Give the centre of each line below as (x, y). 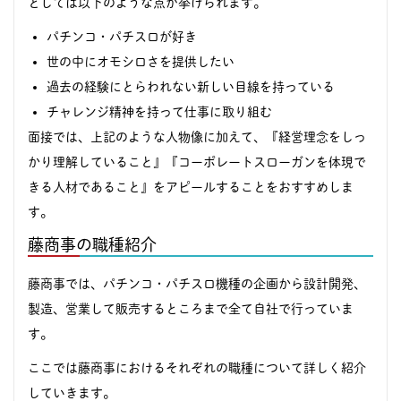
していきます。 (72, 392)
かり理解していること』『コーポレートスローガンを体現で (197, 162)
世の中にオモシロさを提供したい (141, 61)
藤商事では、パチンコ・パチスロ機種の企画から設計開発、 (197, 283)
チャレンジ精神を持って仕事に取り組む (159, 111)
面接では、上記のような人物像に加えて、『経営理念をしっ (197, 137)
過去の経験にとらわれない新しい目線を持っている (191, 86)
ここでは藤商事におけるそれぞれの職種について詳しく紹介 (197, 367)
